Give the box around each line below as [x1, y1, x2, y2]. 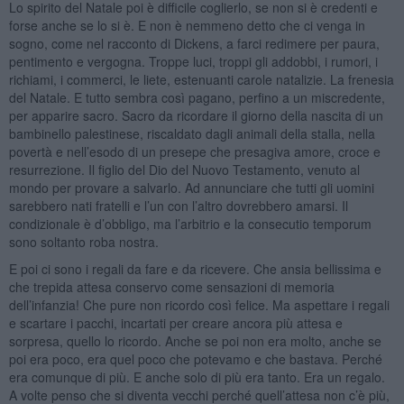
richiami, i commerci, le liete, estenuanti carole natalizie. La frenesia [8, 69, 394, 88]
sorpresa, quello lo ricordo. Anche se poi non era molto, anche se [8, 331, 381, 350]
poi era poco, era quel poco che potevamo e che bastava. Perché [8, 349, 382, 368]
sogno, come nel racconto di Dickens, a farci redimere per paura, [8, 33, 380, 52]
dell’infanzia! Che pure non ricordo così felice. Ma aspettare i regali [8, 295, 390, 314]
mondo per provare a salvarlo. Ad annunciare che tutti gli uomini [8, 178, 374, 197]
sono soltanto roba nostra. [8, 232, 159, 251]
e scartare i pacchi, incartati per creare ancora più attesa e [8, 313, 343, 332]
